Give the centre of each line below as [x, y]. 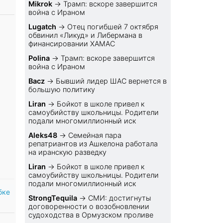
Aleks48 [43, 135]
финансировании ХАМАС [72, 44]
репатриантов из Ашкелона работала [93, 144]
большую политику [62, 90]
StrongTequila [53, 198]
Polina [39, 58]
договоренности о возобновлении [89, 207]
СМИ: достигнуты [120, 198]
